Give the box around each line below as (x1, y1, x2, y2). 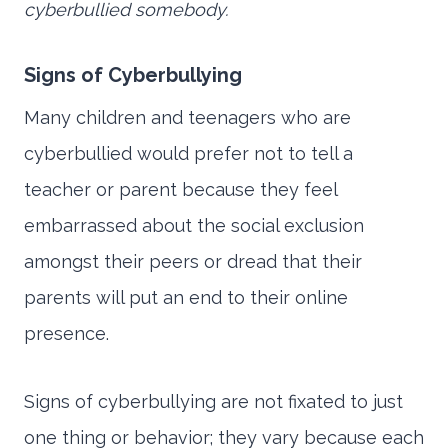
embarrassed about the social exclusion (24, 215, 364, 237)
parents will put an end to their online (24, 287, 348, 309)
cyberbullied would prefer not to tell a (24, 143, 353, 165)
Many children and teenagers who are (24, 107, 351, 129)
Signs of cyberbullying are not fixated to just (24, 391, 403, 413)
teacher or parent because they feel (24, 179, 337, 201)
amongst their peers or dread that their (24, 251, 362, 273)
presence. (24, 323, 109, 345)
